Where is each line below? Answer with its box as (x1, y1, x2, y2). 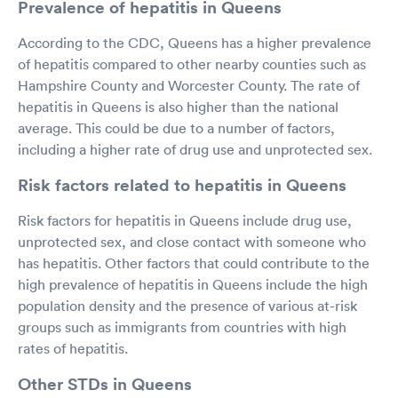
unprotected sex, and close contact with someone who (18, 232, 366, 251)
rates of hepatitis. (18, 338, 128, 357)
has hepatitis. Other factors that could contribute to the (18, 253, 370, 272)
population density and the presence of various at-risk (18, 296, 357, 314)
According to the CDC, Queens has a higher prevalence (18, 33, 371, 52)
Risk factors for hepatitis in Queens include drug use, (18, 211, 352, 229)
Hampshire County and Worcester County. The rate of (18, 76, 360, 94)
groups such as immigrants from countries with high (18, 317, 346, 336)
